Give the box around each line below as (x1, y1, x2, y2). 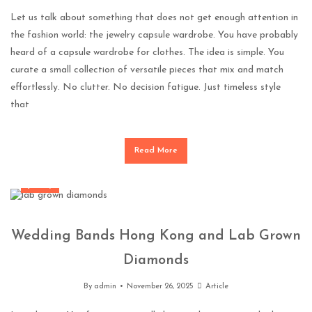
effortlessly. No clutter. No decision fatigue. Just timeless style (10, 82, 281, 93)
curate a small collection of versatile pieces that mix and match (10, 65, 283, 76)
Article (203, 282, 229, 290)
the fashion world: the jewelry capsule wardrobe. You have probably (10, 30, 298, 41)
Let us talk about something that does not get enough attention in (10, 13, 298, 24)
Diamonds (123, 253, 189, 267)
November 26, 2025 (126, 282, 194, 290)
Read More (134, 146, 178, 155)
